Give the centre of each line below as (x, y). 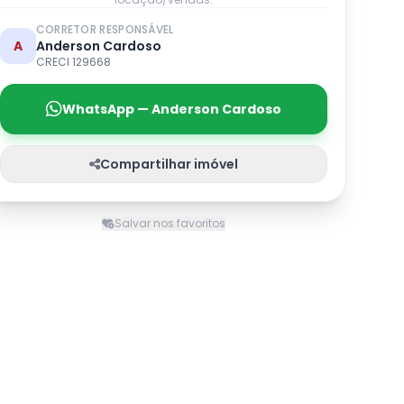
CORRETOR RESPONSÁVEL (105, 29)
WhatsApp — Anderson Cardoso (171, 109)
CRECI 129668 (73, 62)
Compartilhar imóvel (169, 164)
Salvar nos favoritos (170, 223)
